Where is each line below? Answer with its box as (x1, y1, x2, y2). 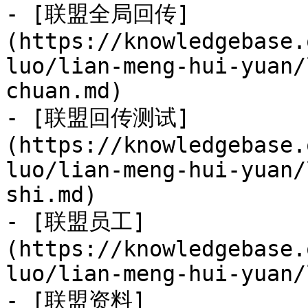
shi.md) (5, 182, 97, 207)
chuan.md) (5, 78, 123, 103)
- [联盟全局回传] (5, 1, 190, 26)
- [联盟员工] (5, 209, 146, 234)
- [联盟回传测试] (5, 105, 190, 130)
